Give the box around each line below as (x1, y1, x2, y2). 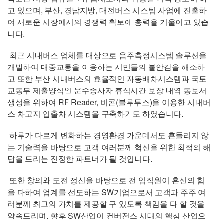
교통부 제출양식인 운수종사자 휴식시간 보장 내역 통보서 (7, 85, 207, 96)
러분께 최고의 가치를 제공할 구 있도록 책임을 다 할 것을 (7, 198, 205, 209)
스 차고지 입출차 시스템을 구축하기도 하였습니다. (7, 108, 183, 119)
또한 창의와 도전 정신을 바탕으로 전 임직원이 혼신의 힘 (7, 175, 205, 186)
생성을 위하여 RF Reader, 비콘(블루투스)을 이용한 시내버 (7, 96, 211, 108)
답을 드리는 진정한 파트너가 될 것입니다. (7, 153, 152, 164)
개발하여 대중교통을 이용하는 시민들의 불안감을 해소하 (7, 61, 205, 72)
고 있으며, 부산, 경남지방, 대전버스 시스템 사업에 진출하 (7, 4, 207, 16)
